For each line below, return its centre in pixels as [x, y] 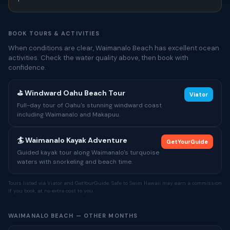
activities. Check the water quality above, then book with [98, 58]
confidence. [27, 68]
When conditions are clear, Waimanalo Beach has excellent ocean [114, 48]
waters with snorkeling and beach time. [75, 162]
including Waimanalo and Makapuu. [69, 114]
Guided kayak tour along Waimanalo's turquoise [88, 152]
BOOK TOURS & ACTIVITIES [54, 33]
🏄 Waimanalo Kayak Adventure [72, 140]
